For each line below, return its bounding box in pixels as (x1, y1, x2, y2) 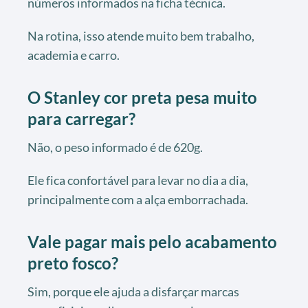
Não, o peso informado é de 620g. (27, 139, 203, 155)
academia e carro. (27, 47, 120, 63)
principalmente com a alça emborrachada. (27, 191, 248, 207)
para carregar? (27, 108, 135, 129)
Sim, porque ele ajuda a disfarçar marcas (27, 283, 239, 299)
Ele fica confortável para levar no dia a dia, (27, 172, 248, 188)
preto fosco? (27, 252, 118, 273)
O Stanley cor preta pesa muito (27, 87, 257, 107)
